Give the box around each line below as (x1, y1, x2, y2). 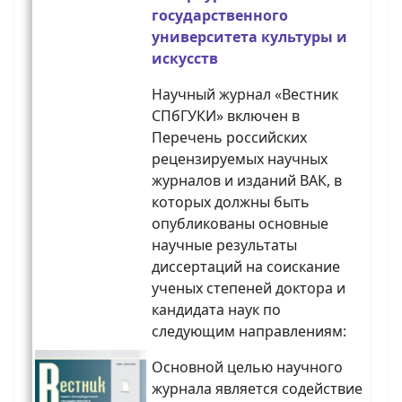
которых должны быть (152, 192, 310, 213)
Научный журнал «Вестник (152, 84, 338, 105)
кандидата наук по (152, 300, 281, 320)
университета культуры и (152, 27, 347, 48)
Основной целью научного (152, 357, 343, 378)
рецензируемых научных (152, 149, 328, 170)
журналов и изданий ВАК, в (152, 170, 342, 191)
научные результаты (152, 235, 297, 256)
